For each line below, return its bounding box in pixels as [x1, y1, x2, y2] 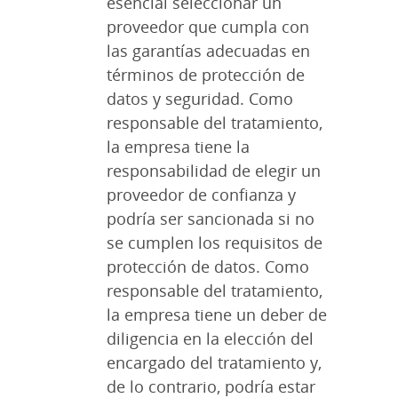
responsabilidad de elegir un [107, 160, 321, 182]
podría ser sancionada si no [107, 208, 314, 230]
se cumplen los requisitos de [107, 232, 322, 254]
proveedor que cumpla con [107, 16, 309, 38]
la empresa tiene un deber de [107, 304, 327, 326]
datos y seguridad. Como [107, 88, 293, 110]
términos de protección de [107, 64, 305, 86]
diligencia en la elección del [107, 328, 314, 350]
